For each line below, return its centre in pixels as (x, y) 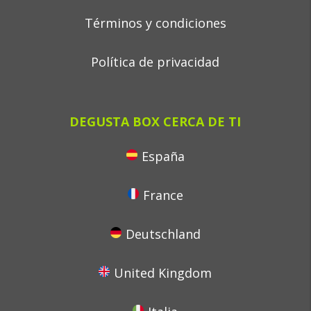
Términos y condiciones (155, 23)
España (163, 156)
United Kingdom (163, 273)
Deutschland (163, 234)
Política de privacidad (155, 62)
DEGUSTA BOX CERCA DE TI (155, 121)
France (163, 195)
